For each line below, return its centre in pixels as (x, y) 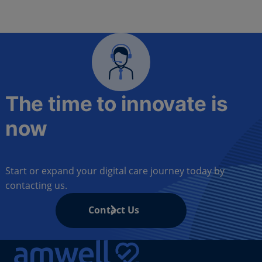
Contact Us (114, 210)
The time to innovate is (116, 103)
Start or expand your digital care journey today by (115, 170)
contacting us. (36, 185)
